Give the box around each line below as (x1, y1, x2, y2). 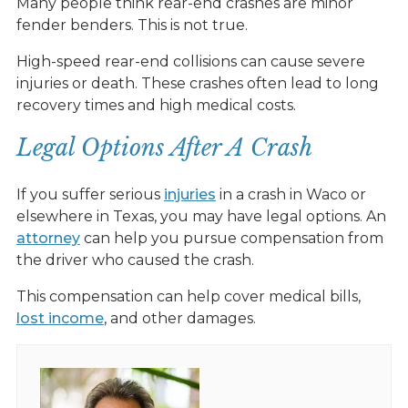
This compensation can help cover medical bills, (15, 287, 361, 305)
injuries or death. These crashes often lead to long (15, 74, 379, 92)
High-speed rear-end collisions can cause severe (15, 52, 365, 70)
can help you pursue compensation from (79, 229, 383, 247)
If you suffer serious (15, 185, 164, 203)
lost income (15, 309, 104, 327)
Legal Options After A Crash (15, 133, 312, 162)
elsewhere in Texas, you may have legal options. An (15, 207, 386, 225)
